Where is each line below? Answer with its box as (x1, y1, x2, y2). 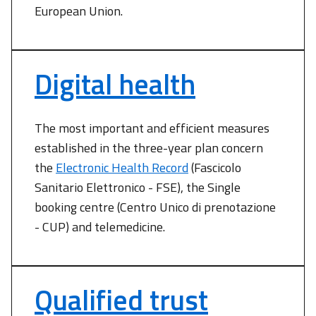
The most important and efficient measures (35, 119, 269, 138)
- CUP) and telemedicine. (35, 217, 165, 236)
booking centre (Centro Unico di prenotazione (35, 197, 276, 217)
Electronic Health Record (56, 158, 188, 177)
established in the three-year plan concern (35, 138, 263, 157)
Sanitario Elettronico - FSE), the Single (35, 178, 241, 197)
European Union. (35, 1, 123, 20)
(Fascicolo (188, 158, 241, 177)
